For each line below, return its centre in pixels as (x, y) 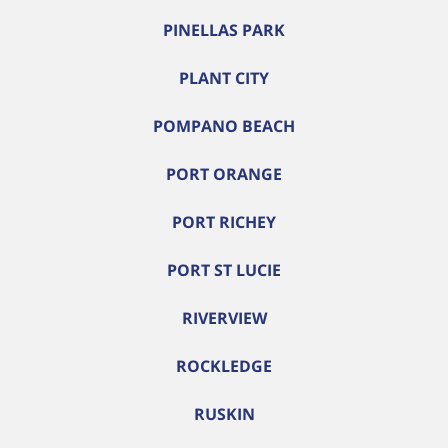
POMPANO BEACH (224, 126)
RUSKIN (224, 414)
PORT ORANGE (224, 174)
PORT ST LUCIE (224, 270)
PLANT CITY (224, 78)
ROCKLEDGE (224, 366)
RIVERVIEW (224, 318)
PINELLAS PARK (224, 30)
